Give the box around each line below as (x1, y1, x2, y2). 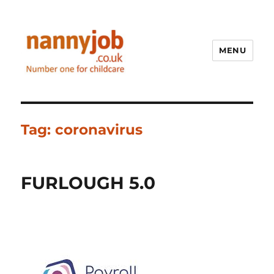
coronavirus (55, 120, 143, 138)
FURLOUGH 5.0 (21, 172, 156, 193)
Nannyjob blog (21, 84, 130, 102)
